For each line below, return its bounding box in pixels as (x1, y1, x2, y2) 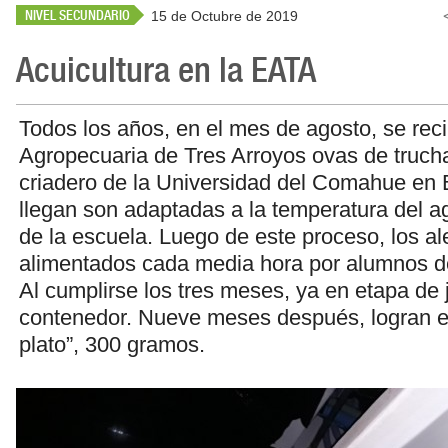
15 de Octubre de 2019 (151, 8, 298, 24)
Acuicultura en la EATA (16, 49, 316, 90)
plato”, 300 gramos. (19, 332, 205, 357)
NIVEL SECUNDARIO (25, 7, 130, 23)
